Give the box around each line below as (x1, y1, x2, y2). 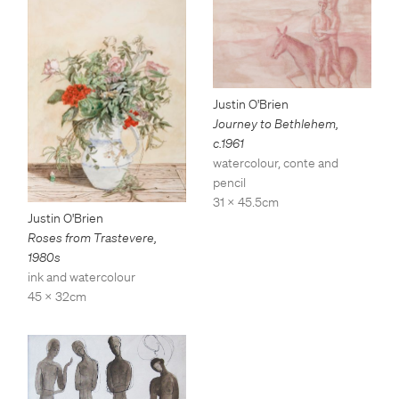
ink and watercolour (28, 268, 135, 285)
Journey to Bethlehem (213, 115, 336, 132)
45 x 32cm (28, 288, 86, 305)
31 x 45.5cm (213, 193, 279, 210)
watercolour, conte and (213, 154, 338, 171)
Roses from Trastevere (28, 229, 154, 246)
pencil (213, 174, 246, 191)
